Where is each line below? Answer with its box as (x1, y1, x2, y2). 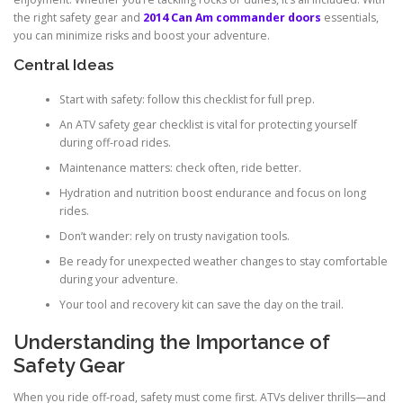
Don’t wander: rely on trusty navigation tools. (58, 228, 290, 244)
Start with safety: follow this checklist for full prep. (58, 91, 315, 107)
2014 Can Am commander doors (143, 10, 321, 26)
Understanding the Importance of (13, 330, 330, 354)
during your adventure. (58, 271, 178, 287)
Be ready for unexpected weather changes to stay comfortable (58, 253, 388, 269)
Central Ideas (13, 56, 114, 75)
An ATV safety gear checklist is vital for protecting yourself (58, 116, 357, 132)
